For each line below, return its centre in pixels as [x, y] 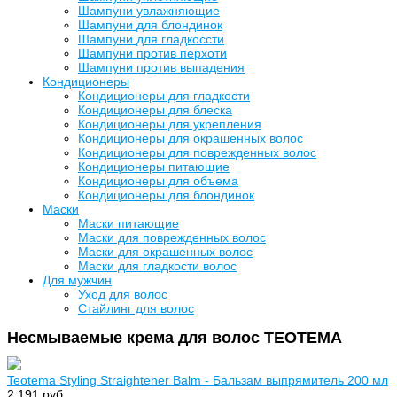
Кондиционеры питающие [154, 167]
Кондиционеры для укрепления [170, 124]
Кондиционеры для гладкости [164, 96]
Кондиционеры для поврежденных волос [197, 152]
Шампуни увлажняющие [149, 11]
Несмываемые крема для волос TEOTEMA [175, 337]
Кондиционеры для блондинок [166, 195]
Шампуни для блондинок [150, 25]
